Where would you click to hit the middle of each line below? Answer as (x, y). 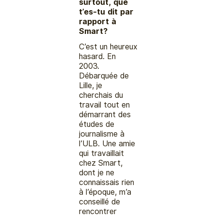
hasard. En (98, 56)
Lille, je (91, 85)
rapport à (98, 21)
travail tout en (105, 105)
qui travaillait (102, 153)
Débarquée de (104, 76)
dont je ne (97, 172)
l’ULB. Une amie (107, 143)
